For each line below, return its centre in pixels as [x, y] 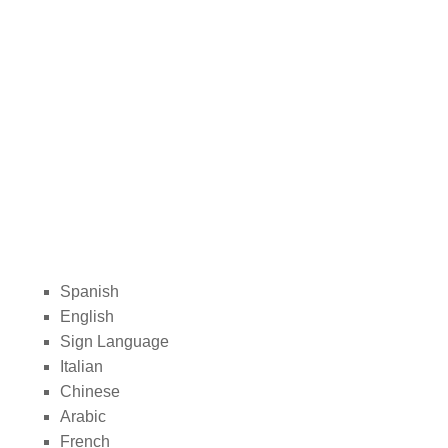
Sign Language [114, 341]
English [87, 316]
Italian [81, 366]
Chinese [90, 391]
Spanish [91, 291]
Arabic [83, 416]
